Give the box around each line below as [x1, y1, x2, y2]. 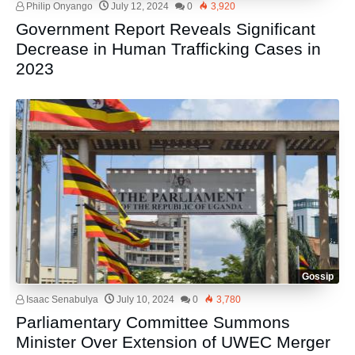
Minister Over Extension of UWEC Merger [16, 333, 331, 352]
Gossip [301, 271, 334, 283]
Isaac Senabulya [24, 294, 99, 306]
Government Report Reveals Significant [16, 19, 316, 38]
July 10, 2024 [116, 294, 175, 306]
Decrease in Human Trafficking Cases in [16, 39, 322, 58]
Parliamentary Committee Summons [16, 313, 291, 332]
